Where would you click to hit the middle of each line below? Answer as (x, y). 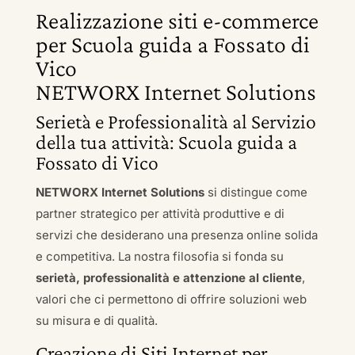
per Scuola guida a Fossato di (172, 44)
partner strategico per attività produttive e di (160, 214)
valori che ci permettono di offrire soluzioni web (171, 299)
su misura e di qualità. (96, 321)
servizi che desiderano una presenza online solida (176, 235)
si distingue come (256, 192)
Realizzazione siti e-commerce (177, 20)
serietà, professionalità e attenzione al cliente (168, 278)
